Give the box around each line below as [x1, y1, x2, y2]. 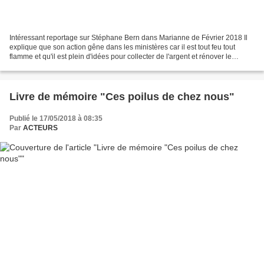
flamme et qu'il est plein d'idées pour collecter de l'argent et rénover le [9, 52, 232, 61]
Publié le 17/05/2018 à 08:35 [9, 114, 103, 123]
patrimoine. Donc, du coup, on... [9, 61, 111, 70]
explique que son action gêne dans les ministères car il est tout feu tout [9, 42, 235, 51]
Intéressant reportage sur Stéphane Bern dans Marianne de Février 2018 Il [9, 33, 247, 42]
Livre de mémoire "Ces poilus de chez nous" [9, 90, 235, 103]
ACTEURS [23, 123, 58, 132]
